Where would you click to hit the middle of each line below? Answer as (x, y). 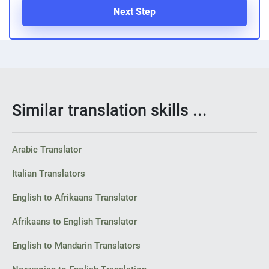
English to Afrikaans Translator (74, 198)
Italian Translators (49, 174)
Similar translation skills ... (110, 110)
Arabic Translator (47, 150)
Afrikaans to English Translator (74, 222)
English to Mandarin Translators (76, 246)
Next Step (134, 12)
